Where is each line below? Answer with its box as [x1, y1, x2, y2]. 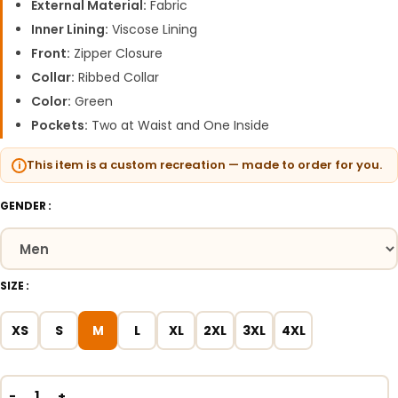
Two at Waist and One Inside [88, 116, 269, 135]
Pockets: [31, 116, 88, 135]
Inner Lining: [31, 20, 108, 39]
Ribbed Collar [75, 68, 159, 87]
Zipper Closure [70, 44, 163, 63]
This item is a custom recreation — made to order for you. [27, 156, 382, 174]
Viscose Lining [108, 20, 197, 39]
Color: [31, 92, 71, 111]
